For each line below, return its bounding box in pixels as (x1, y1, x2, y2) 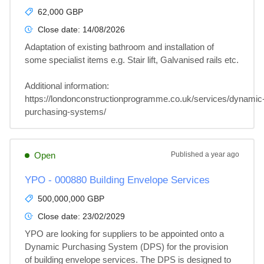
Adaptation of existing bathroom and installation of (25, 42, 216, 52)
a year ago (205, 150, 239, 159)
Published (171, 150, 205, 159)
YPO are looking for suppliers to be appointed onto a (25, 229, 226, 239)
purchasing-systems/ (25, 107, 106, 117)
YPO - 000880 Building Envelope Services (25, 174, 210, 186)
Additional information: (25, 81, 111, 91)
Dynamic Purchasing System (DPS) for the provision (25, 242, 230, 252)
